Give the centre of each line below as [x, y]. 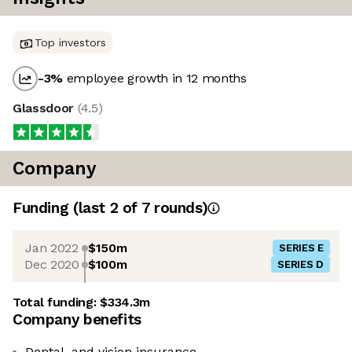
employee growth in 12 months [155, 79]
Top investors [70, 43]
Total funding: [57, 302]
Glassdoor [45, 108]
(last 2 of [107, 208]
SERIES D [301, 265]
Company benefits [77, 320]
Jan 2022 [52, 247]
